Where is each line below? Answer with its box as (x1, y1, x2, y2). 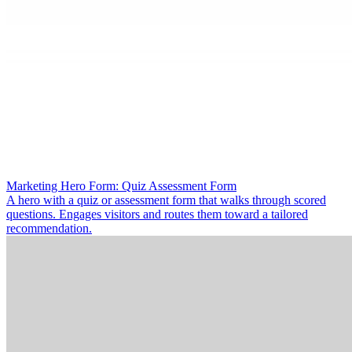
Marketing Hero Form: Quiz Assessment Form (6, 179, 236, 192)
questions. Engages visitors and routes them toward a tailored (6, 207, 308, 221)
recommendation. (6, 222, 92, 235)
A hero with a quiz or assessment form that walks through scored (6, 193, 326, 207)
